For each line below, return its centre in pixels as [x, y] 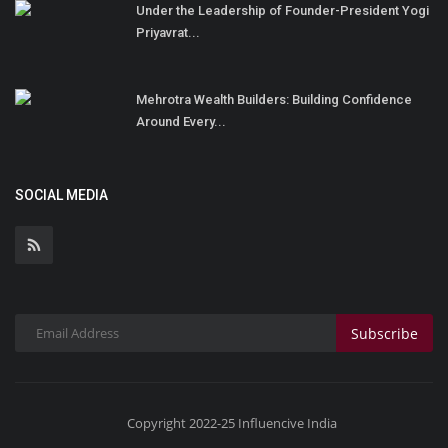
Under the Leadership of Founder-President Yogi [282, 11]
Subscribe [384, 333]
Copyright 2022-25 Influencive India [231, 423]
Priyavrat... [168, 33]
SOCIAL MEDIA [61, 195]
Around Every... [181, 122]
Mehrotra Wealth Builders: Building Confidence [274, 100]
